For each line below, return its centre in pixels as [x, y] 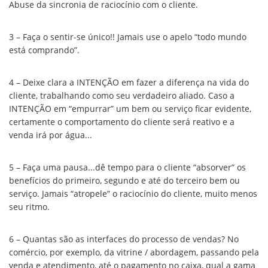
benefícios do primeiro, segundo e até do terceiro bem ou [124, 181]
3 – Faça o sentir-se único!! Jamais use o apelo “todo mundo [128, 37]
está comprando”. [44, 50]
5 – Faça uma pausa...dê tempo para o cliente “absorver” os [127, 167]
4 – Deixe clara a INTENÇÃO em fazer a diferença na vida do [129, 83]
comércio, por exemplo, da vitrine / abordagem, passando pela [134, 252]
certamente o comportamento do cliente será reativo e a [122, 122]
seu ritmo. [29, 207]
